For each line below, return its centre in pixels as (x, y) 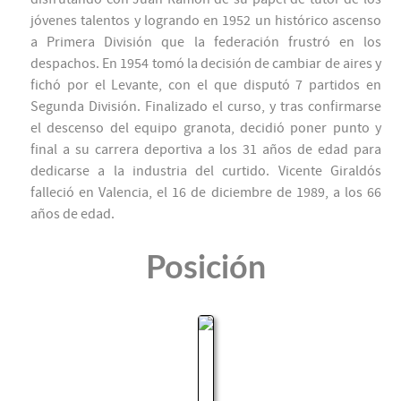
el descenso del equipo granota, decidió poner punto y (206, 128)
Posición (206, 269)
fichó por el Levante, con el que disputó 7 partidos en (206, 85)
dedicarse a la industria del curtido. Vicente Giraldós (206, 171)
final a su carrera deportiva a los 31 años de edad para (206, 150)
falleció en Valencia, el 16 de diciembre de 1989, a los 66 (206, 193)
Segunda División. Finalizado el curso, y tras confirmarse (206, 107)
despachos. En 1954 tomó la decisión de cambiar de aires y (206, 64)
